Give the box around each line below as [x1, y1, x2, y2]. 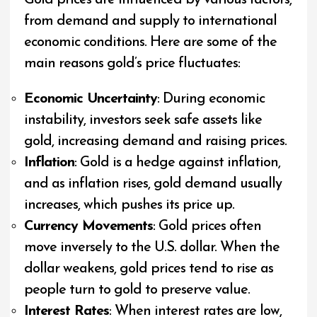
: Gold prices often [153, 219, 262, 234]
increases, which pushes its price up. [24, 198, 235, 213]
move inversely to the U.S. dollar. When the [24, 241, 280, 255]
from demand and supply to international [24, 14, 277, 29]
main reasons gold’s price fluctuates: [24, 57, 241, 71]
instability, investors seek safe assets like [24, 113, 263, 128]
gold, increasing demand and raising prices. [24, 134, 287, 149]
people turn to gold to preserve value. [24, 283, 250, 298]
